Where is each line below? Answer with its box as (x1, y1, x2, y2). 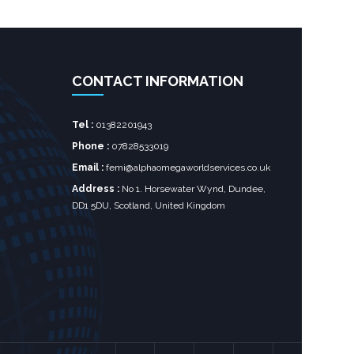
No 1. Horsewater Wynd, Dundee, (119, 183, 265, 194)
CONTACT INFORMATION (72, 73, 243, 89)
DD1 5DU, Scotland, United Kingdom (72, 200, 225, 211)
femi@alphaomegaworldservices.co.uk (104, 162, 271, 173)
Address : (72, 183, 119, 194)
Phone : (72, 141, 109, 152)
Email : (72, 162, 104, 173)
